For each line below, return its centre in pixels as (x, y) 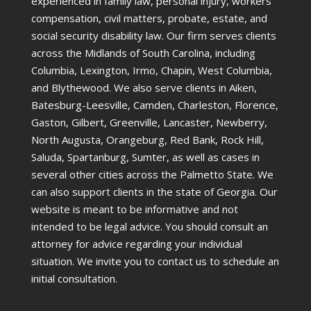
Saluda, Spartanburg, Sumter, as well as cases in (145, 157)
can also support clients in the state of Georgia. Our (154, 192)
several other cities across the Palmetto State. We (152, 175)
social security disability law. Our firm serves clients (154, 36)
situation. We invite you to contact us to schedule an (155, 261)
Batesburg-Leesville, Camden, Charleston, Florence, (155, 105)
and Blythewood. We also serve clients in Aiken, (144, 88)
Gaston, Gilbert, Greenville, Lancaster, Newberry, (149, 123)
